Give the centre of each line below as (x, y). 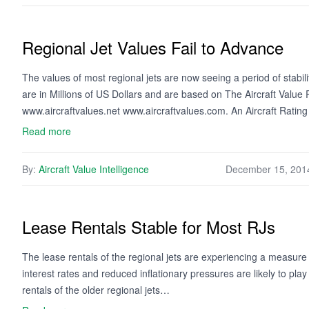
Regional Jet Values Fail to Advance (153, 47)
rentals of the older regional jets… (96, 290)
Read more (47, 131)
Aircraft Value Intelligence (94, 169)
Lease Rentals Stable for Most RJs (149, 227)
